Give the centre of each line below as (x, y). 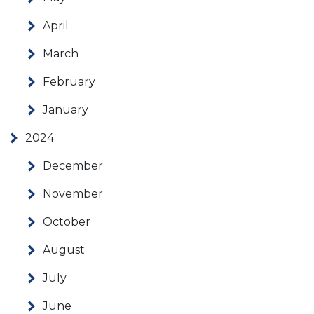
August (64, 250)
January (66, 110)
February (69, 82)
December (73, 166)
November (73, 194)
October (67, 222)
